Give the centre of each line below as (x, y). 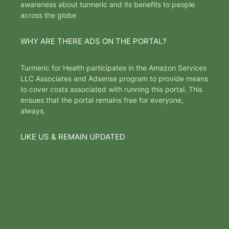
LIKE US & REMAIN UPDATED (73, 137)
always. (33, 111)
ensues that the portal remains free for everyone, (102, 100)
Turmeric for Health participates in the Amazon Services (113, 68)
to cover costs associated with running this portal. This (111, 89)
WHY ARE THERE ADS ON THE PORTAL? (94, 41)
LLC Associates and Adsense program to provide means (114, 79)
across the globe (48, 15)
